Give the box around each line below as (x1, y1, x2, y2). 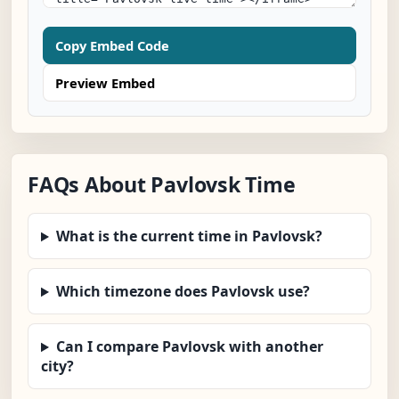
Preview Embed (55, 74, 155, 93)
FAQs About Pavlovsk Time (28, 170, 296, 199)
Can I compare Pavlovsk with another (55, 337, 323, 357)
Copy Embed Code (55, 37, 169, 55)
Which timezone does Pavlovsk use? (55, 281, 310, 302)
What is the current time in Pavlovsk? (55, 226, 322, 247)
